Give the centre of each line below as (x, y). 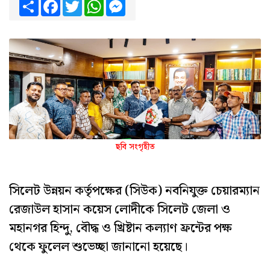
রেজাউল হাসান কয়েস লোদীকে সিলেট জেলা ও (120, 209)
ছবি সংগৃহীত (135, 147)
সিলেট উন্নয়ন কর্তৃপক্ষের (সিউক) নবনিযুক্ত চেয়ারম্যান (134, 191)
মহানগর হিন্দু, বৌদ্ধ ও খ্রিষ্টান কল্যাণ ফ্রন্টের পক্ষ (121, 228)
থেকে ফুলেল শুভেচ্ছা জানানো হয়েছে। (99, 247)
